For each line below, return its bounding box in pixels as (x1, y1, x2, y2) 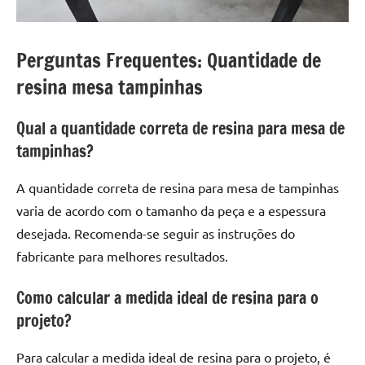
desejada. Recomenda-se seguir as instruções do (16, 224, 295, 241)
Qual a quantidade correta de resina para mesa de (16, 116, 345, 140)
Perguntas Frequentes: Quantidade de (16, 46, 321, 74)
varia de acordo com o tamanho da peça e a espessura (16, 201, 326, 218)
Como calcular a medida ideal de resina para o (16, 285, 319, 310)
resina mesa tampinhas (16, 73, 203, 101)
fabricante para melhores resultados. (16, 247, 228, 264)
